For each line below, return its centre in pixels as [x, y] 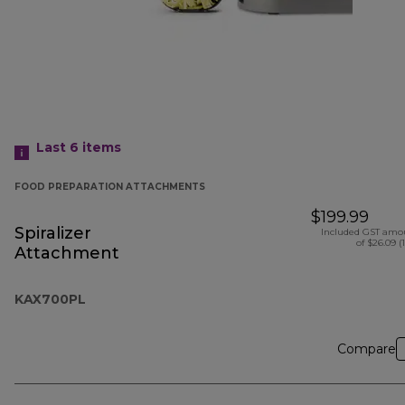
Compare [367, 349]
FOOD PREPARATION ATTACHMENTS [110, 187]
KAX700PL [50, 300]
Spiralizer [53, 234]
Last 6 [59, 148]
